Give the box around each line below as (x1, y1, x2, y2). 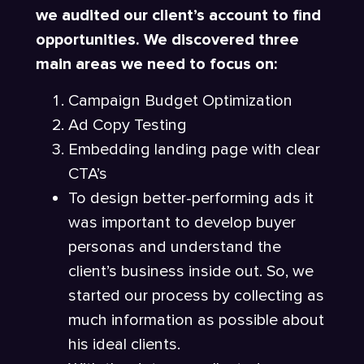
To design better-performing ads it (68, 188, 314, 208)
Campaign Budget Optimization (68, 90, 297, 110)
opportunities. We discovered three (36, 30, 299, 50)
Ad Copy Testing (68, 115, 187, 135)
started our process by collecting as (68, 285, 324, 305)
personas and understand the (68, 236, 281, 257)
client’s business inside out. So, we (68, 261, 314, 281)
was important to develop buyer (68, 212, 296, 232)
